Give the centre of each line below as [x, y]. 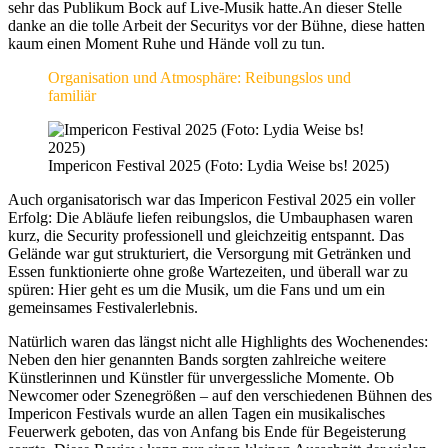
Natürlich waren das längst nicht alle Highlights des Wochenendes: [218, 341]
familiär [72, 95]
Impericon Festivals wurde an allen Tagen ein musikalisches [196, 413]
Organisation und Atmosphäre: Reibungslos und [199, 77]
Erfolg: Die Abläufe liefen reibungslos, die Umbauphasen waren [210, 217]
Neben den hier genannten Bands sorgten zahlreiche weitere [197, 359]
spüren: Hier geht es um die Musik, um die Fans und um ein [196, 289]
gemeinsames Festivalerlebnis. [103, 307]
